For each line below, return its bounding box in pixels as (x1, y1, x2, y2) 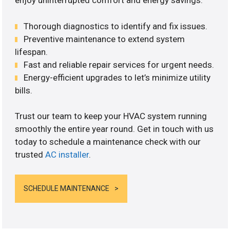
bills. (15, 85, 33, 95)
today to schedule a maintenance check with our (15, 137, 201, 147)
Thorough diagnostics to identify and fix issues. (24, 21, 208, 31)
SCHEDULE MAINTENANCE (24, 184, 110, 193)
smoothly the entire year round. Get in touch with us (15, 124, 214, 135)
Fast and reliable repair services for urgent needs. (24, 59, 215, 70)
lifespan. (15, 46, 48, 57)
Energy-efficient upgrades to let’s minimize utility (24, 72, 211, 83)
